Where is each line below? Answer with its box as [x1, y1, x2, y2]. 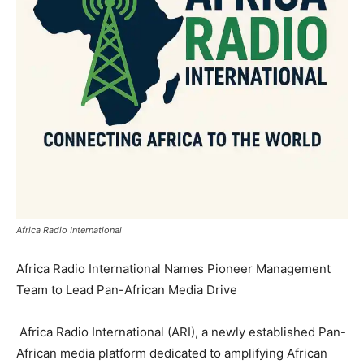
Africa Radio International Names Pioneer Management [16, 261, 331, 276]
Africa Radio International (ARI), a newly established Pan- [16, 324, 346, 340]
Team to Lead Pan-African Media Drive [16, 282, 237, 297]
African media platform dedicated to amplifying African [16, 345, 327, 361]
